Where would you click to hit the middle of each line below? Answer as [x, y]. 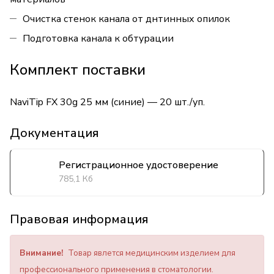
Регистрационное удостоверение [139, 165]
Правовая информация [79, 220]
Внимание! [44, 254]
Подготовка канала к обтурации [98, 39]
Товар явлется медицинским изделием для [152, 254]
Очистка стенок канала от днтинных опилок [126, 19]
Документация [54, 133]
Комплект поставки [78, 70]
